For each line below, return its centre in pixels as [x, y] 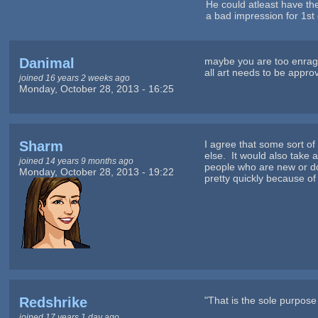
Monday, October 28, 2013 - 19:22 [96, 171]
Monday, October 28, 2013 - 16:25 [96, 88]
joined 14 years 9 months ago [76, 160]
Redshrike [53, 303]
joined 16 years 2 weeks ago [74, 77]
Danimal [46, 63]
